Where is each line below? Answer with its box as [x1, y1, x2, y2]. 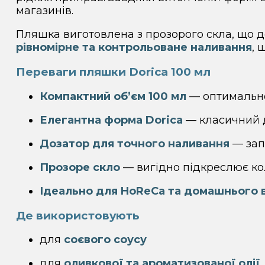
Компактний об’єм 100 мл [39, 89, 186, 103]
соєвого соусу [63, 233, 147, 247]
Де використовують [15, 208, 139, 222]
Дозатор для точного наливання [39, 137, 230, 150]
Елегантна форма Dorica [39, 113, 183, 127]
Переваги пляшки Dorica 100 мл [15, 65, 211, 79]
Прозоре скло [39, 160, 120, 174]
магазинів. [15, 4, 73, 18]
